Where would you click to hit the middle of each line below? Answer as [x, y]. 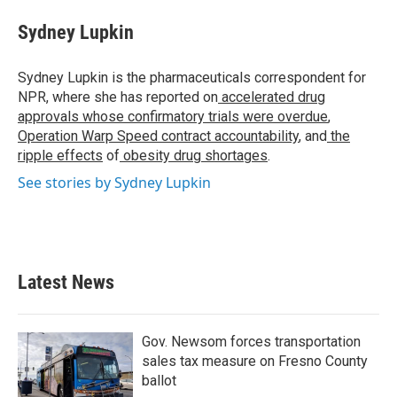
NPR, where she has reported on [118, 97]
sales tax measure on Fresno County [255, 361]
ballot [159, 381]
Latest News [66, 282]
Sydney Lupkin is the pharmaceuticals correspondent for [192, 78]
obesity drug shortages [194, 156]
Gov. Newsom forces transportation [251, 342]
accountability [255, 136]
